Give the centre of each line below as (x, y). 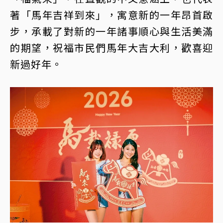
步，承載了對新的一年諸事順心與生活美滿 (111, 31)
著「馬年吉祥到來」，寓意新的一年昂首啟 (111, 14)
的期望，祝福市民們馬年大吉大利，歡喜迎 (111, 47)
